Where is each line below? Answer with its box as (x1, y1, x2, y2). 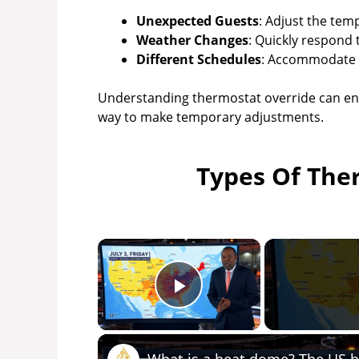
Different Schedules (136, 50, 261, 69)
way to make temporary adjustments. (98, 108, 324, 127)
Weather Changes (136, 31, 248, 50)
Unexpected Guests (136, 12, 259, 30)
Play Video (179, 292, 296, 325)
